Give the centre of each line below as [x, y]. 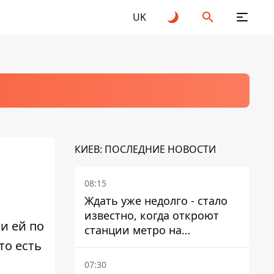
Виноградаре [120, 245]
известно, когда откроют [152, 215]
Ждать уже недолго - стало [156, 201]
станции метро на [133, 230]
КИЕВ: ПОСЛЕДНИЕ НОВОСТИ [145, 149]
